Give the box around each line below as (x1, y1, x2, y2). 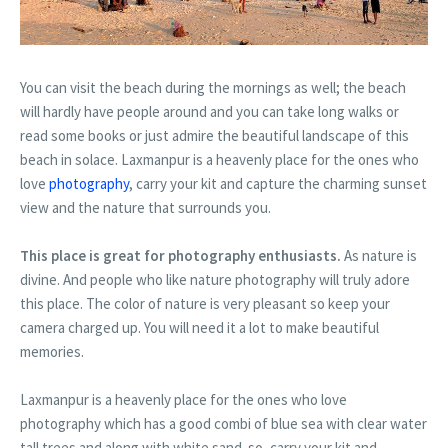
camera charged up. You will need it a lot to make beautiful (20, 317, 379, 337)
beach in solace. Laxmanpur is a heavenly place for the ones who (20, 149, 419, 169)
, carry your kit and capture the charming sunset (129, 173, 427, 193)
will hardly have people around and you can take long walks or (20, 101, 399, 121)
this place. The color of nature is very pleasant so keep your (20, 293, 390, 313)
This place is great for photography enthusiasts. (20, 245, 344, 265)
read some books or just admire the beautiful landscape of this (20, 125, 409, 145)
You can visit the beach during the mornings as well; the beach (20, 77, 406, 97)
